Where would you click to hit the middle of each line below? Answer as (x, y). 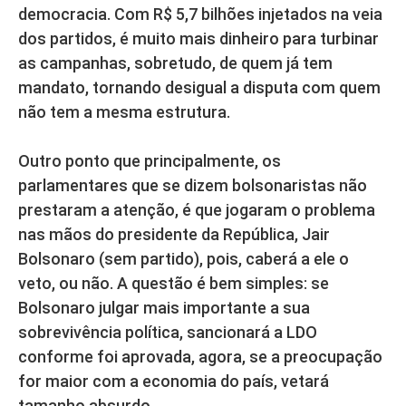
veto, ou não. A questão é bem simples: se (174, 283)
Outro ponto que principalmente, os (150, 160)
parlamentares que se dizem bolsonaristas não (193, 185)
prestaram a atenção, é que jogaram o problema (197, 209)
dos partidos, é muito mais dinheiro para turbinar (198, 38)
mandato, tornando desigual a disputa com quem (199, 87)
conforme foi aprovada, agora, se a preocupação (200, 356)
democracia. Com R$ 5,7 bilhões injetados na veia (200, 14)
